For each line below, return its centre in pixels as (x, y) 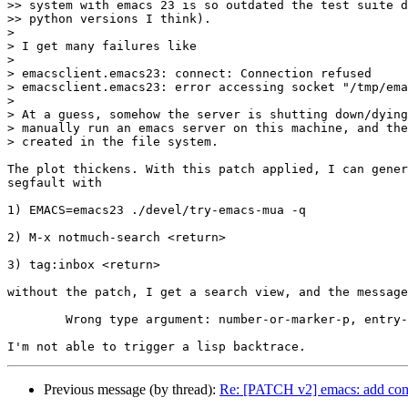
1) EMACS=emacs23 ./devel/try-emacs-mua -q (157, 209)
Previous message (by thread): (132, 389)
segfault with (55, 182)
